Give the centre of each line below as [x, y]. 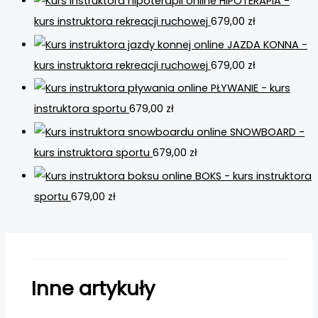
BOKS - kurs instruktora [253, 176]
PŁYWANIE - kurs [251, 88]
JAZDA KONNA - [267, 44]
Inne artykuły [93, 288]
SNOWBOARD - [267, 132]
